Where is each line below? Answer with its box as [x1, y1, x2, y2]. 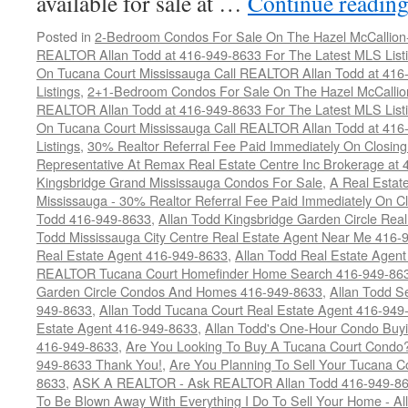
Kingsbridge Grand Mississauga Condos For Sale [36, 172, 322, 191]
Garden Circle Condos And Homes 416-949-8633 [36, 281, 322, 301]
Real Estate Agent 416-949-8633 [36, 245, 228, 264]
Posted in [36, 26, 91, 46]
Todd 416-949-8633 [36, 209, 151, 228]
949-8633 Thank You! [36, 354, 162, 373]
